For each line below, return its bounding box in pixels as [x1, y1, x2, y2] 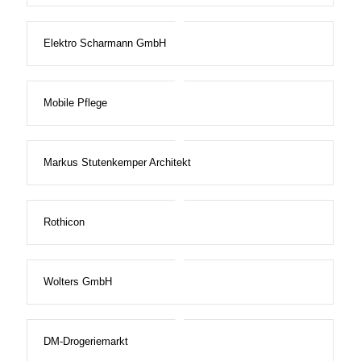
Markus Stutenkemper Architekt [43, 156, 191, 169]
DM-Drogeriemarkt [43, 335, 128, 348]
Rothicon [43, 216, 85, 229]
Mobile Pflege [43, 97, 107, 110]
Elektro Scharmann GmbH [43, 37, 166, 50]
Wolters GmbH [43, 276, 112, 288]
